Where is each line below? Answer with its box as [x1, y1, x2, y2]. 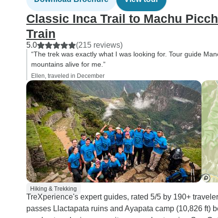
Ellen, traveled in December [31, 73, 105, 79]
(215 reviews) [76, 41, 123, 49]
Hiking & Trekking [30, 185, 77, 192]
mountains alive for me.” [31, 60, 106, 68]
